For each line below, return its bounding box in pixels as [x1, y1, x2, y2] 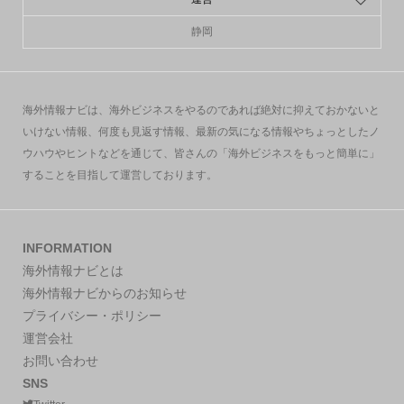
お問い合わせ [22, 353, 98, 368]
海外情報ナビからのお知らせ [22, 285, 187, 300]
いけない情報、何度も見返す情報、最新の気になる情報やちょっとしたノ [22, 125, 380, 139]
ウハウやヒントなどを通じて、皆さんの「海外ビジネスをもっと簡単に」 [22, 147, 380, 161]
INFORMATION [22, 240, 112, 255]
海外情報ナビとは [22, 262, 124, 278]
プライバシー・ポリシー [22, 308, 161, 323]
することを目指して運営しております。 [22, 169, 217, 182]
